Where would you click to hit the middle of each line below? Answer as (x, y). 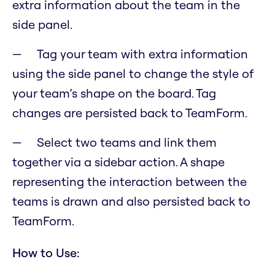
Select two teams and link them (127, 142)
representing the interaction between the (130, 182)
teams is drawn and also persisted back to (131, 201)
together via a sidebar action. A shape (118, 162)
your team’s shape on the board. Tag (114, 93)
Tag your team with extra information (142, 54)
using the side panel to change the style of (133, 74)
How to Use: (46, 253)
